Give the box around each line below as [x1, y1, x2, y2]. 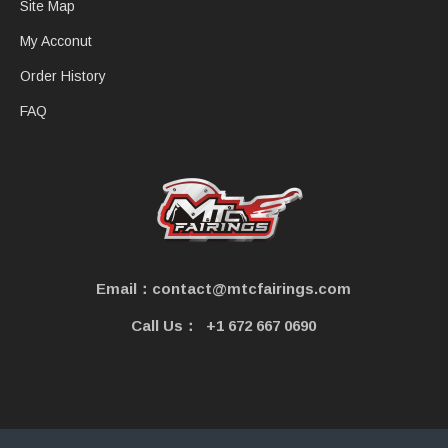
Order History [20, 68, 106, 84]
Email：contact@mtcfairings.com [96, 280, 352, 297]
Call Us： [131, 317, 199, 334]
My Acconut [20, 33, 92, 49]
